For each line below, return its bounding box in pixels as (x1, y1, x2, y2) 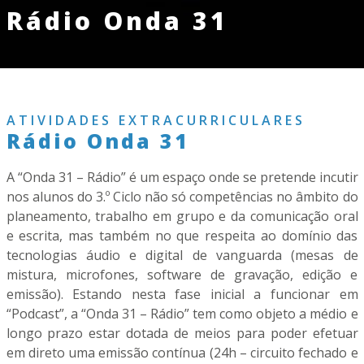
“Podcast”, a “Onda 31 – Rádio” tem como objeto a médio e (6, 304, 358, 323)
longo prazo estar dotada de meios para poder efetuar (6, 323, 358, 342)
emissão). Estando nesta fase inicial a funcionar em (6, 284, 358, 303)
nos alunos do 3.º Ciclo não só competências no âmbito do (6, 187, 358, 206)
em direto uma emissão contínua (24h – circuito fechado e (6, 343, 358, 362)
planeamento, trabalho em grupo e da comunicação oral (6, 206, 358, 225)
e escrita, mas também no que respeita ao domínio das (6, 226, 358, 245)
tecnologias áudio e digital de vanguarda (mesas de (6, 245, 358, 264)
